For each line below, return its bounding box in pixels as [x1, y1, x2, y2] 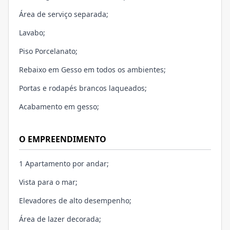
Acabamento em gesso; [19, 102, 99, 112]
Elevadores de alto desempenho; [19, 196, 131, 206]
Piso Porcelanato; [19, 46, 78, 56]
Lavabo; [19, 28, 45, 38]
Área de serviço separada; [19, 9, 108, 20]
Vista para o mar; [19, 177, 78, 187]
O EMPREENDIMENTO [19, 133, 106, 145]
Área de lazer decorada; [19, 214, 101, 224]
